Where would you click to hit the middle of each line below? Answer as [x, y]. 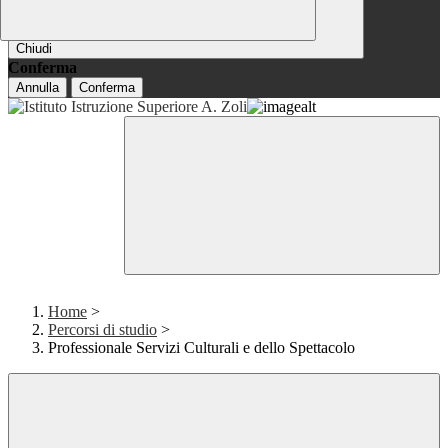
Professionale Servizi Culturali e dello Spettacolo [201, 348]
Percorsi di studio [102, 330]
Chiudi [34, 49]
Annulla [37, 88]
